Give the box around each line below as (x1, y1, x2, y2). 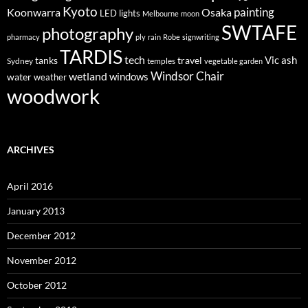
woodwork (7, 83, 100, 108)
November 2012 (7, 254, 76, 266)
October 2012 (7, 278, 67, 291)
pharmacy (7, 32, 40, 41)
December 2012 (7, 229, 76, 241)
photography (42, 23, 133, 43)
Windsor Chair (151, 68, 224, 83)
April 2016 (7, 179, 53, 192)
